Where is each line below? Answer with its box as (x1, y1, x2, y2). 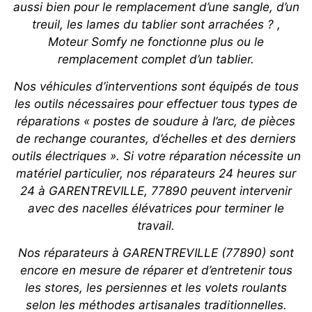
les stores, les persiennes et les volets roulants (25, 281, 287, 295)
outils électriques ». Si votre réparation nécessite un (11, 149, 301, 164)
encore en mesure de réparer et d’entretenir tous (19, 263, 292, 278)
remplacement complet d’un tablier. (58, 52, 254, 67)
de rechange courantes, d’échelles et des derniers (16, 132, 296, 146)
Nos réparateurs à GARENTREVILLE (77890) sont (18, 246, 294, 260)
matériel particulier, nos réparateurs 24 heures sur (16, 166, 296, 181)
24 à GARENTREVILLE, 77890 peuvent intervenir (20, 184, 292, 198)
